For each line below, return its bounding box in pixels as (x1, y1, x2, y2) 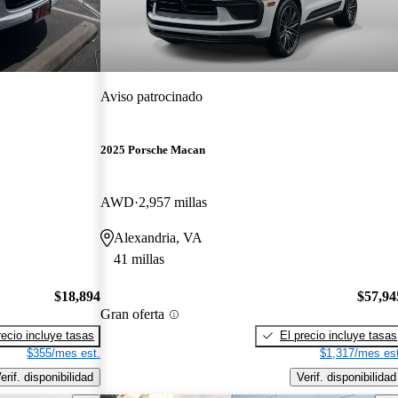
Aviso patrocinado (100, 88, 203, 104)
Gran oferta (100, 306, 165, 322)
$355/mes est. (27, 346, 101, 360)
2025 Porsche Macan (100, 143, 206, 157)
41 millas (114, 251, 165, 267)
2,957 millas (139, 195, 208, 211)
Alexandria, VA (114, 230, 203, 246)
